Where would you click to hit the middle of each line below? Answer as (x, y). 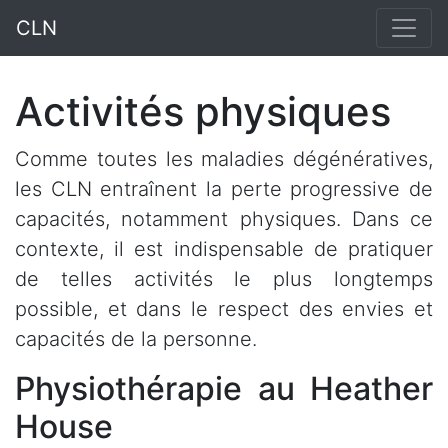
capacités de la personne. (136, 339)
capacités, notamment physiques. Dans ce (224, 219)
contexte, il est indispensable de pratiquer (224, 249)
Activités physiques (203, 111)
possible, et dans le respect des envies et (224, 309)
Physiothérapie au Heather (224, 388)
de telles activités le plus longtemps (224, 279)
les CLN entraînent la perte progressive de (224, 189)
